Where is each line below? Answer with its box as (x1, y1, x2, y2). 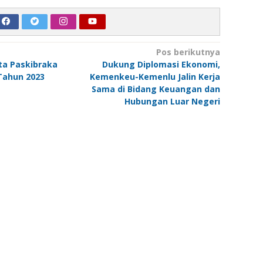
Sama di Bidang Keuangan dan (91, 83, 220, 95)
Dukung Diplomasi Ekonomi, (102, 59, 220, 70)
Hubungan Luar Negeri (124, 96, 220, 107)
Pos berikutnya (156, 46, 220, 58)
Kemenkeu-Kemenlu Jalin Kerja (89, 71, 220, 83)
